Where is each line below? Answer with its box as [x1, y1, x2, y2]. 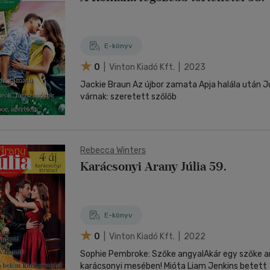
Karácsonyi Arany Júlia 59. [80, 159, 227, 174]
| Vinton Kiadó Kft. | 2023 [102, 61, 206, 72]
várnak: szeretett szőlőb [80, 92, 177, 102]
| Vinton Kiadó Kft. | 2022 [102, 231, 206, 242]
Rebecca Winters [80, 145, 146, 155]
